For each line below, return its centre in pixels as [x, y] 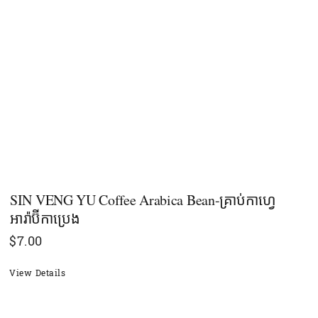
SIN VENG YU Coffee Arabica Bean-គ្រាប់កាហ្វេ [143, 199]
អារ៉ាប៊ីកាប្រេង [45, 218]
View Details [37, 273]
